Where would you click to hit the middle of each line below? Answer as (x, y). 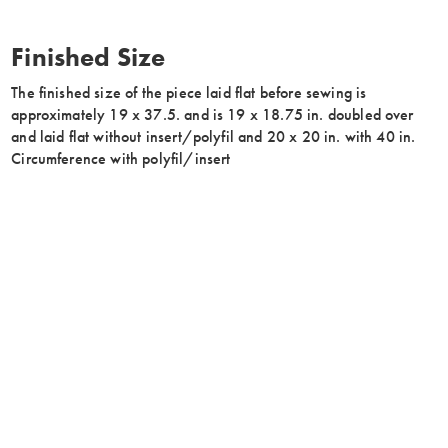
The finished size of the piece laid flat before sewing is (189, 92)
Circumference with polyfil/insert (123, 158)
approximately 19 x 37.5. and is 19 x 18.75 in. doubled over (212, 114)
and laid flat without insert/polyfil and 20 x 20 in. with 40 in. (213, 136)
